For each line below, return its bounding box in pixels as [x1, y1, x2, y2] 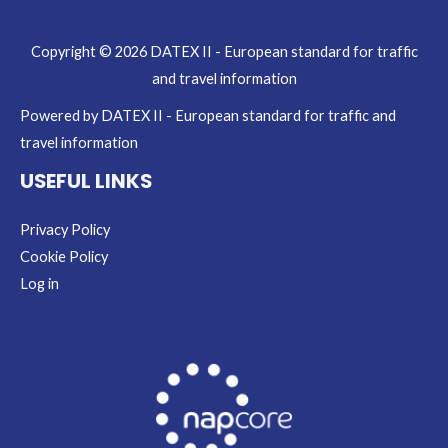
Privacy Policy [20, 221, 110, 239]
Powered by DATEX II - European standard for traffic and [20, 107, 396, 125]
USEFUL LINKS [20, 167, 152, 196]
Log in [20, 275, 59, 293]
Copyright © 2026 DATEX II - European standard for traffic [30, 43, 418, 61]
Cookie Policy [20, 248, 108, 266]
